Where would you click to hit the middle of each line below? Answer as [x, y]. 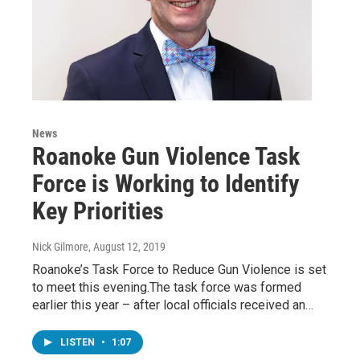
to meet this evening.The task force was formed [167, 287]
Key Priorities [98, 211]
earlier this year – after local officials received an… [173, 305]
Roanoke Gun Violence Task [166, 156]
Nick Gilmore [60, 246]
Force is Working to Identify [166, 183]
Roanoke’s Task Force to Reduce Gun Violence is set [179, 269]
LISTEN [79, 342]
